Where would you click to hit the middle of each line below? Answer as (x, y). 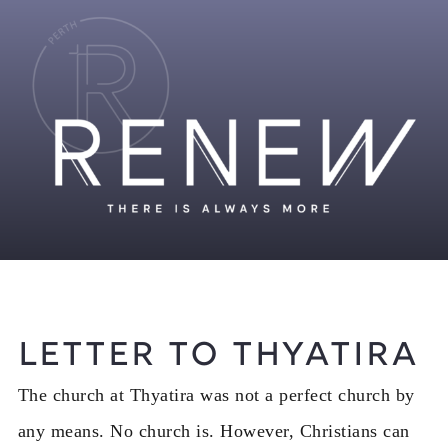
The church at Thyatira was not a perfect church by (216, 394)
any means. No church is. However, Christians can (213, 430)
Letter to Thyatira (218, 356)
